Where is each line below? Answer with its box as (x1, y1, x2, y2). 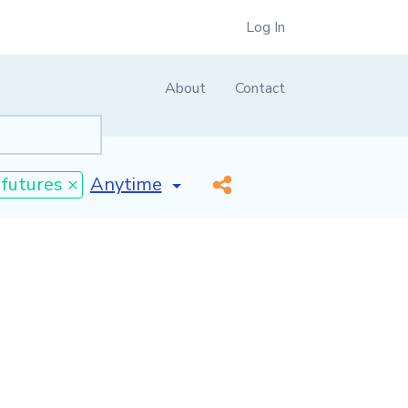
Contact (235, 78, 285, 98)
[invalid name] (88, 166, 209, 191)
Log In (246, 17, 285, 37)
